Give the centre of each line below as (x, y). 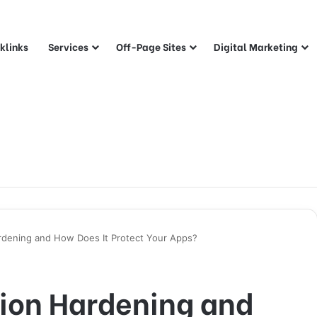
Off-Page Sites (151, 46)
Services (68, 46)
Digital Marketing (256, 46)
